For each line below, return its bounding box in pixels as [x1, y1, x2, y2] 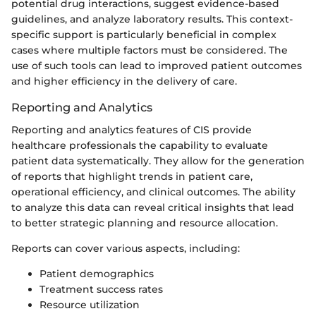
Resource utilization [39, 298, 140, 312]
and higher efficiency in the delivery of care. [11, 75, 237, 88]
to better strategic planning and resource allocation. [11, 217, 278, 230]
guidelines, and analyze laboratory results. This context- [11, 13, 293, 26]
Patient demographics [39, 267, 154, 281]
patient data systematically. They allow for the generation [11, 154, 305, 168]
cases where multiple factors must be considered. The [11, 44, 288, 57]
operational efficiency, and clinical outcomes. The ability [11, 186, 296, 199]
